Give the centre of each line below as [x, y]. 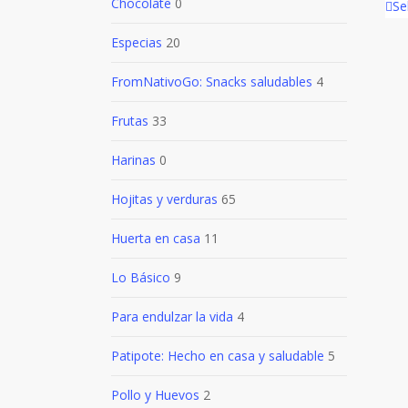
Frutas [130, 121]
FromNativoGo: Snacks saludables [212, 82]
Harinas [133, 160]
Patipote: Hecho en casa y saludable [218, 356]
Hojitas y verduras [164, 199]
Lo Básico [141, 277]
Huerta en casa [156, 238]
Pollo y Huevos [155, 395]
